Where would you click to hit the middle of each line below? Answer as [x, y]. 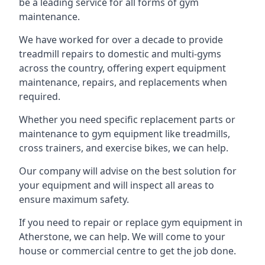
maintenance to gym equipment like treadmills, [125, 134]
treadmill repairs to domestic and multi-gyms [120, 54]
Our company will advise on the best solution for [128, 171]
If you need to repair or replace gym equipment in [131, 222]
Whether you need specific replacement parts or [127, 119]
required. [40, 96]
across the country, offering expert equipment [122, 68]
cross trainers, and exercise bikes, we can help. [124, 148]
